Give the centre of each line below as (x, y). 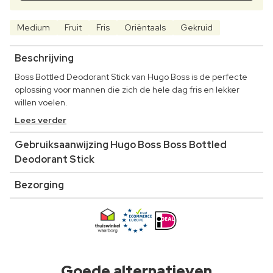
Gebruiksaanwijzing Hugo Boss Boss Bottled (121, 145)
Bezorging (39, 185)
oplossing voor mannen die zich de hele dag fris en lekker (127, 90)
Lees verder (41, 120)
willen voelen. (41, 103)
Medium (34, 28)
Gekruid (197, 28)
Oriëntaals (145, 28)
